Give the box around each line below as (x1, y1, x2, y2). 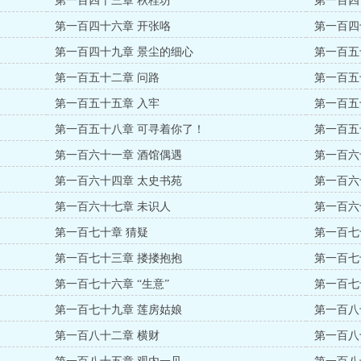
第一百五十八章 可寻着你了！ (55, 123, 205, 135)
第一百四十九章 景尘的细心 (55, 46, 194, 58)
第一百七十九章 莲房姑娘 (55, 304, 183, 316)
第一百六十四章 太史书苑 (55, 175, 183, 187)
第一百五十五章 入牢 (55, 98, 160, 110)
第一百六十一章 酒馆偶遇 (55, 149, 183, 161)
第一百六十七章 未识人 (55, 201, 172, 213)
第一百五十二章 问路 (55, 72, 160, 84)
